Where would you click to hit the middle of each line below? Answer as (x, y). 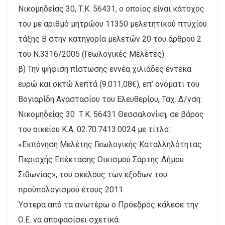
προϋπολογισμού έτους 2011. (71, 189)
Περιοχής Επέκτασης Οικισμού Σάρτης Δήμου (101, 159)
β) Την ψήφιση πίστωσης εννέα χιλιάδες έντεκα (105, 69)
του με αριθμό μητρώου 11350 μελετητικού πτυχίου (113, 24)
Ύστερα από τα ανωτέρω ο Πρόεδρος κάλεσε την (108, 204)
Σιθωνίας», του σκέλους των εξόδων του (93, 174)
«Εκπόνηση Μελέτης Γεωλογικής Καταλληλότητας (110, 144)
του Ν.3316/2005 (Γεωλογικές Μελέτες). (92, 54)
